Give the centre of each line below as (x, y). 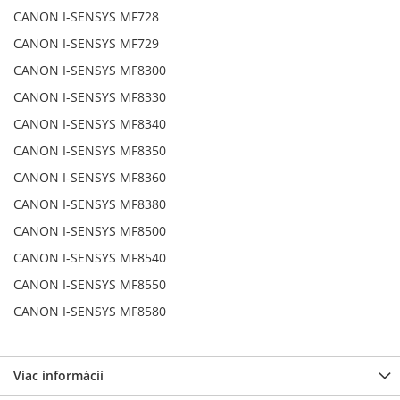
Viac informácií (58, 376)
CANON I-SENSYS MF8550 (90, 285)
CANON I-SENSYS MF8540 (90, 258)
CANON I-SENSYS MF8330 (90, 97)
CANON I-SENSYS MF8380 (90, 204)
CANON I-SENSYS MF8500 (90, 231)
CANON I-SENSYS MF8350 (90, 151)
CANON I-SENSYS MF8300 (90, 71)
